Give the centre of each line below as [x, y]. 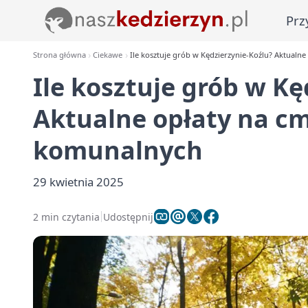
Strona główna [59, 55]
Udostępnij [128, 217]
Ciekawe [108, 55]
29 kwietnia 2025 [78, 182]
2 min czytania [66, 217]
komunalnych [118, 150]
